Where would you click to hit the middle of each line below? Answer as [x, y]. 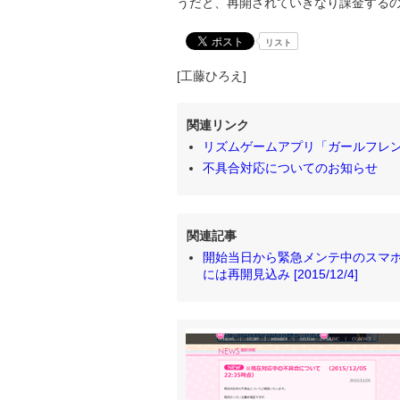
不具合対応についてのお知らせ [290, 168]
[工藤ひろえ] [212, 76]
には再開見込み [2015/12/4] [280, 274]
